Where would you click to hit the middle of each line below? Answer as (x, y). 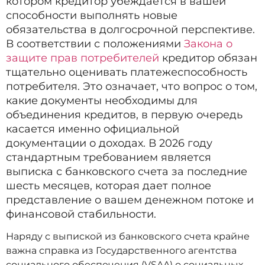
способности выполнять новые (92, 15)
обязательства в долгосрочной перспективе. (130, 29)
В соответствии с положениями (95, 43)
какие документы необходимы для (102, 100)
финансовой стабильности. (81, 214)
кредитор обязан (208, 58)
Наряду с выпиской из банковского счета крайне (128, 237)
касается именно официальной (93, 129)
